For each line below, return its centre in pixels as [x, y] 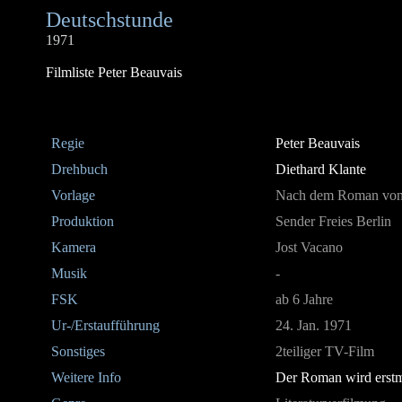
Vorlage [73, 195]
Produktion [83, 221]
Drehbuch [79, 169]
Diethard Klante [321, 169]
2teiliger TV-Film [325, 351]
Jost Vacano [309, 247]
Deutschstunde [109, 20]
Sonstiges [78, 351]
